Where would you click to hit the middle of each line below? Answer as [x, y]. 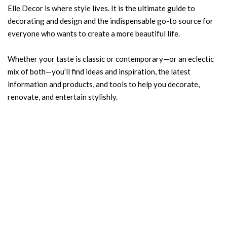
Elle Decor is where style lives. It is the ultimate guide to [101, 8]
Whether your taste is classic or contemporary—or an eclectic [111, 59]
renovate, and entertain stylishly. [63, 97]
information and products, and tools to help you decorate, [104, 84]
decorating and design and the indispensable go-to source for [110, 21]
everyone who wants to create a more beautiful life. [94, 33]
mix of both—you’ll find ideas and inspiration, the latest [99, 71]
